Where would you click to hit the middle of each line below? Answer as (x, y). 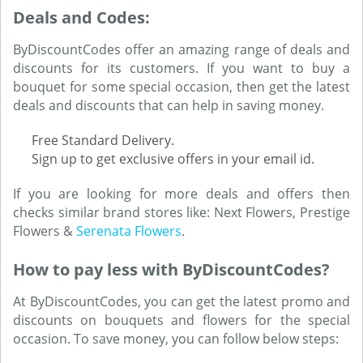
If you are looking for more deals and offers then (181, 194)
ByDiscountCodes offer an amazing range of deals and (181, 49)
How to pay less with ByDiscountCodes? (171, 269)
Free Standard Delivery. (103, 140)
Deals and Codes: (81, 17)
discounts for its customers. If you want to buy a (181, 68)
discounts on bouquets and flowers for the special (181, 320)
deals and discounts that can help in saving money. (169, 105)
